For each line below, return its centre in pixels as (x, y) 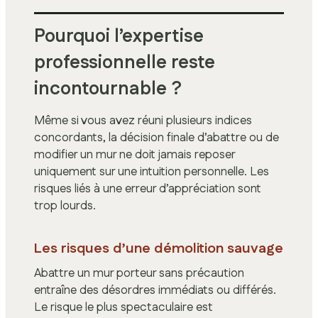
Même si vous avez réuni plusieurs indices (143, 120)
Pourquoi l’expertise (119, 36)
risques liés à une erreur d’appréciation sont (148, 188)
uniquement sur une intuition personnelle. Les (152, 171)
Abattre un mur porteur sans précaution (139, 273)
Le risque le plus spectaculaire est (124, 307)
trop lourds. (65, 205)
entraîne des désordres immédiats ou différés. (155, 290)
